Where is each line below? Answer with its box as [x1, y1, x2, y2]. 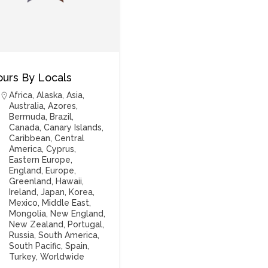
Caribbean [9, 133, 51, 143]
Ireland [9, 187, 37, 197]
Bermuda [9, 112, 46, 121]
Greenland [9, 176, 52, 186]
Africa [9, 90, 33, 100]
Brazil [50, 112, 72, 121]
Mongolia [9, 209, 47, 218]
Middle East [42, 198, 90, 208]
